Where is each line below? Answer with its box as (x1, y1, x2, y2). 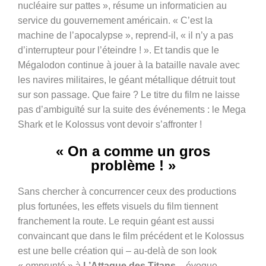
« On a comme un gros (56, 143, 210, 160)
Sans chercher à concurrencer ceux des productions (18, 186, 236, 197)
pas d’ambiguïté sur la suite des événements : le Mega (18, 104, 246, 115)
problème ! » (90, 157, 176, 174)
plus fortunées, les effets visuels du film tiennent (18, 201, 218, 212)
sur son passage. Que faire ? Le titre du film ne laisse (18, 90, 240, 100)
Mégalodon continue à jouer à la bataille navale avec (18, 60, 240, 71)
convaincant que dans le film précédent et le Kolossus (18, 231, 244, 242)
